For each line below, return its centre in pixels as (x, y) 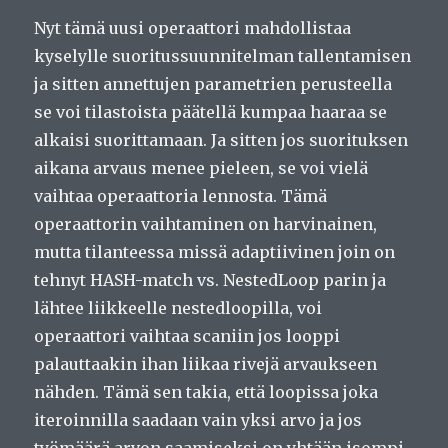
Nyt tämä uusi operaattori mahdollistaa (193, 27)
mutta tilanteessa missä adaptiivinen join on (215, 251)
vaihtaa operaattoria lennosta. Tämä (181, 195)
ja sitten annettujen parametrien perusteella (213, 83)
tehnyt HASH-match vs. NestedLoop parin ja (210, 279)
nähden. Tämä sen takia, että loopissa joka (206, 391)
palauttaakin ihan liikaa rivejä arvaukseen (206, 363)
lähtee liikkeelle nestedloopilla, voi (178, 307)
